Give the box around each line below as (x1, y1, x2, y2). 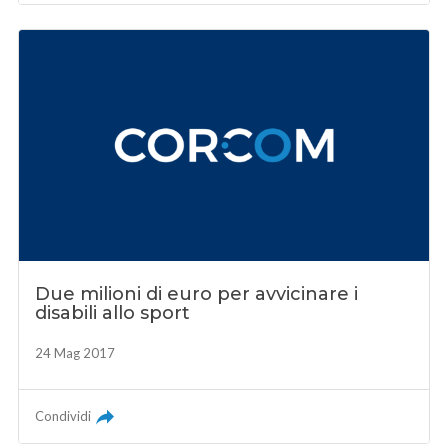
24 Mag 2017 (35, 344, 116, 361)
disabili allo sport (35, 301, 191, 324)
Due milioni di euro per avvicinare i (35, 282, 359, 305)
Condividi (35, 407, 92, 424)
